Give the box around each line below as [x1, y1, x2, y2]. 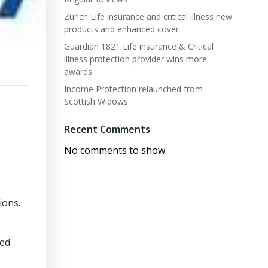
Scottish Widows [63, 96, 128, 107]
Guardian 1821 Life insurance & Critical [63, 41, 214, 52]
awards [63, 66, 92, 77]
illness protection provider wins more [63, 53, 207, 65]
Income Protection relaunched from [63, 83, 203, 95]
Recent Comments [63, 123, 150, 136]
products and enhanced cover [63, 23, 179, 35]
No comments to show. [63, 144, 167, 157]
